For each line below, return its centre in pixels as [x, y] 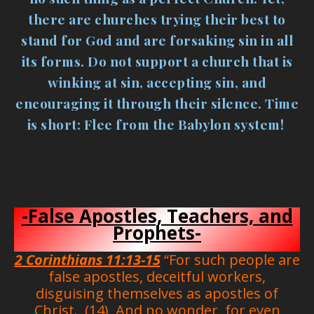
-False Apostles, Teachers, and [157, 216]
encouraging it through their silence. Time [157, 103]
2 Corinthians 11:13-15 [87, 260]
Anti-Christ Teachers [160, 189]
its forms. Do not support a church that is [157, 61]
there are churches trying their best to [157, 19]
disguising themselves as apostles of [157, 294]
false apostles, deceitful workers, [157, 277]
